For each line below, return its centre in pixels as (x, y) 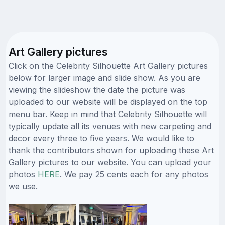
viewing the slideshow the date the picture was (97, 90)
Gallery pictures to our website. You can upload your (110, 162)
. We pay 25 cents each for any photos (134, 174)
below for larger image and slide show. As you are (104, 78)
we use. (23, 186)
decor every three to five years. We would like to (101, 138)
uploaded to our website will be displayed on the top (108, 102)
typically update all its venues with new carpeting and (110, 126)
